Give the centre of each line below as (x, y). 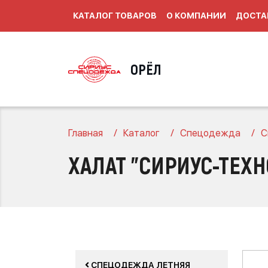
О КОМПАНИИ (196, 16)
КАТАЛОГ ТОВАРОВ (115, 16)
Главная (86, 133)
